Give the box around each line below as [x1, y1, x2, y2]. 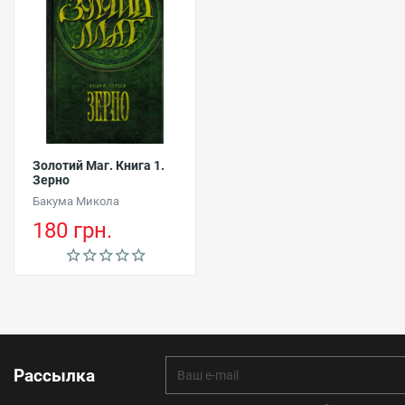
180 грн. [33, 217, 112, 243]
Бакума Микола [33, 193, 119, 208]
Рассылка [14, 364, 95, 386]
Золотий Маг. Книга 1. [33, 157, 165, 173]
